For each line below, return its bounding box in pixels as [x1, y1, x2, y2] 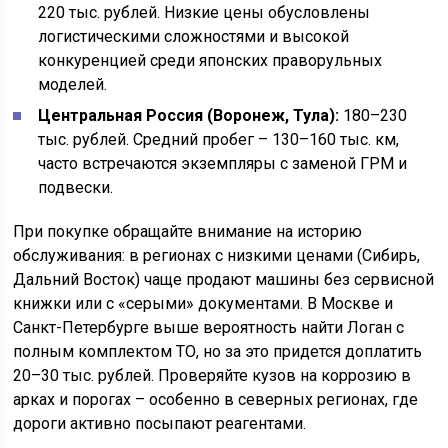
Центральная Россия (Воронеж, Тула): [38, 106, 340, 125]
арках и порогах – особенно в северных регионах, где [13, 390, 419, 409]
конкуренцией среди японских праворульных [38, 51, 383, 70]
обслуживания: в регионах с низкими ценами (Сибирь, [13, 246, 421, 265]
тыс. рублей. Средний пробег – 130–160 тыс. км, [38, 130, 400, 149]
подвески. [38, 178, 114, 197]
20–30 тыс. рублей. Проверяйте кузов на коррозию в [13, 366, 412, 385]
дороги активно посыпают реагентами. [13, 414, 307, 433]
